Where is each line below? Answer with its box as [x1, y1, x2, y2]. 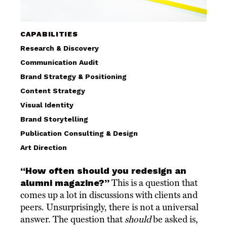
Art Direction [20, 143, 67, 152]
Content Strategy [20, 87, 85, 95]
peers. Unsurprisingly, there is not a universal [20, 202, 199, 213]
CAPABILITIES [20, 30, 78, 39]
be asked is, [151, 214, 198, 225]
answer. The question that [20, 214, 125, 225]
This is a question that [109, 177, 198, 188]
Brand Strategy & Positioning [20, 72, 127, 81]
